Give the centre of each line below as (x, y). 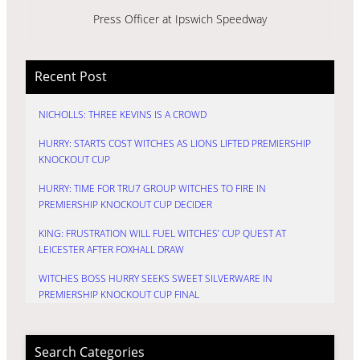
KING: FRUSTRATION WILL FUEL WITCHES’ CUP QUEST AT (162, 234)
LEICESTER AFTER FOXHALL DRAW (111, 250)
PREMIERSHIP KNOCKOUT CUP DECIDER (125, 205)
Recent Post (70, 77)
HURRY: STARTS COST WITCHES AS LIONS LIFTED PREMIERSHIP (175, 144)
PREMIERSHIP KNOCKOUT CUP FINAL (119, 295)
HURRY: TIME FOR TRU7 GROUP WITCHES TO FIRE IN (152, 189)
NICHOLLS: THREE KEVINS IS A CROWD (123, 115)
